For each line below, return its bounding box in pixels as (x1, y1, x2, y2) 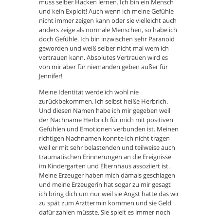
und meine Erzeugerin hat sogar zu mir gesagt (39, 180, 171, 189)
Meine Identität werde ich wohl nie (39, 88, 139, 97)
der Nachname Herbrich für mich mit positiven (39, 115, 173, 125)
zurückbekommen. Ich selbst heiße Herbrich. (39, 97, 168, 106)
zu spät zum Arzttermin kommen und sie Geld (39, 199, 171, 208)
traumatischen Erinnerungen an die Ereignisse (39, 152, 171, 162)
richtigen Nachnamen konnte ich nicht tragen (39, 134, 170, 143)
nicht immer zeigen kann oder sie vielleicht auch (39, 16, 177, 25)
